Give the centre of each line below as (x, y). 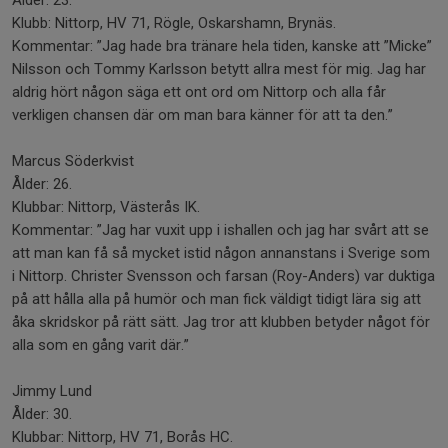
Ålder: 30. (42, 414)
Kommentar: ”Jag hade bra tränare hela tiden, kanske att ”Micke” (222, 46)
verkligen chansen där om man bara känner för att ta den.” (202, 115)
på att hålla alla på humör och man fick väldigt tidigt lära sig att (216, 299)
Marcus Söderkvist (73, 161)
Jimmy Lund (52, 391)
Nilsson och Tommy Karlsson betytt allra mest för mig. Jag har (219, 69)
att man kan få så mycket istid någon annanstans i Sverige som (221, 253)
